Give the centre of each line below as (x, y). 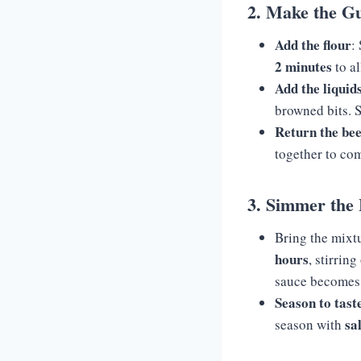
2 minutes (303, 66)
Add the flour (313, 45)
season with (310, 324)
